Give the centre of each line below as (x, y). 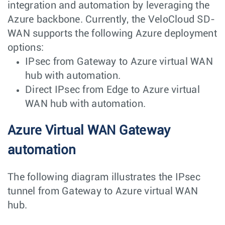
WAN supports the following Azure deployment (112, 33)
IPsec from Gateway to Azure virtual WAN (119, 62)
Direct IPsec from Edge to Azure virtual (113, 90)
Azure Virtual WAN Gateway (89, 130)
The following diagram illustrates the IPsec (104, 177)
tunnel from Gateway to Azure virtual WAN (103, 191)
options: (26, 47)
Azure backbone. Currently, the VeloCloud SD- (111, 19)
